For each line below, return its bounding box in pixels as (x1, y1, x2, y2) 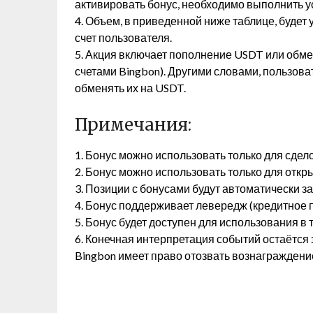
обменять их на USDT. (75, 81, 192, 94)
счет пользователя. (75, 31, 172, 44)
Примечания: (75, 114, 191, 136)
